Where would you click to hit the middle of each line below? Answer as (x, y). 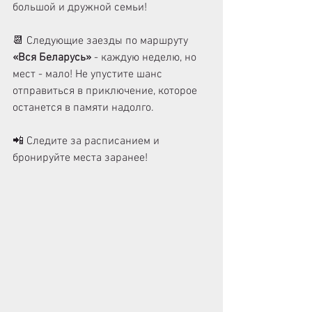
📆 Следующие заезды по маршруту (102, 41)
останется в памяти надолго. (83, 108)
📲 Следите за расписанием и (87, 141)
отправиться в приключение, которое (106, 91)
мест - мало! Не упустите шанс (89, 75)
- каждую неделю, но (145, 58)
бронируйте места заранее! (80, 158)
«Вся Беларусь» (52, 58)
